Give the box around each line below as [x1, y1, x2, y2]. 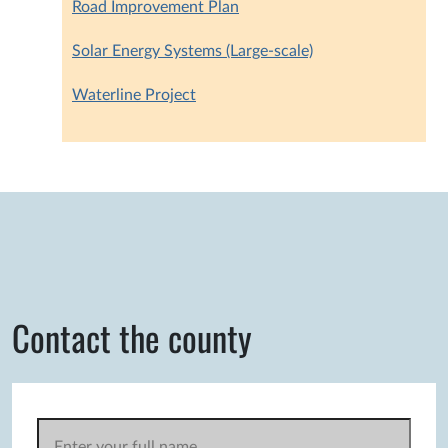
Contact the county [12, 312, 252, 364]
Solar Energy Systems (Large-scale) [72, 43, 313, 60]
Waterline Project [72, 87, 196, 104]
